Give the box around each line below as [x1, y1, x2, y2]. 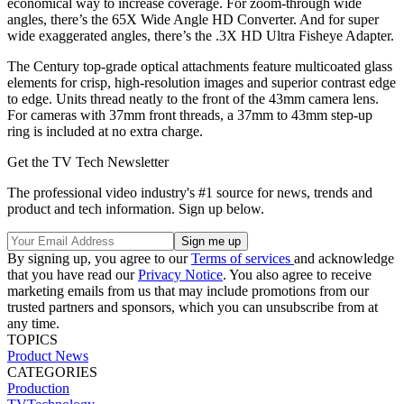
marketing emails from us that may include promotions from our [7, 282, 369, 298]
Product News [7, 347, 88, 363]
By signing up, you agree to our [7, 250, 191, 266]
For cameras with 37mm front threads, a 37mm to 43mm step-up [7, 106, 372, 123]
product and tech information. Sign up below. [7, 200, 264, 216]
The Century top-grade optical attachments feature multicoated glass [7, 58, 392, 74]
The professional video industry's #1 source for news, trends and [7, 184, 372, 200]
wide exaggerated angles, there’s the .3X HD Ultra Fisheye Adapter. [7, 27, 394, 43]
